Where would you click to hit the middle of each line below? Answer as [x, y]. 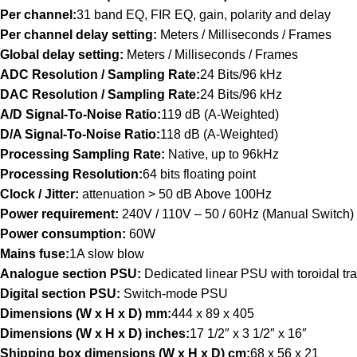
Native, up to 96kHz [222, 155]
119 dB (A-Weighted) [220, 115]
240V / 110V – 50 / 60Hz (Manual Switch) [236, 214]
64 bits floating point [199, 175]
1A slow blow [107, 254]
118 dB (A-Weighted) [219, 135]
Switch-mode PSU [176, 294]
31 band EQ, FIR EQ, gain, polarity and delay [204, 15]
